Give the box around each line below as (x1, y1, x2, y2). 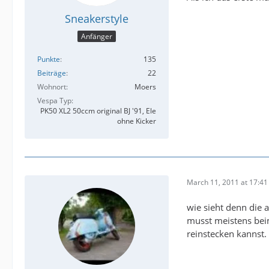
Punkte (37, 54, 60, 65)
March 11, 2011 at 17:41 (187, 177, 268, 187)
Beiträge (37, 68, 66, 79)
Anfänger (81, 31, 112, 42)
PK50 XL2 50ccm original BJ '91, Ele (40, 106, 156, 116)
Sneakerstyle (65, 11, 128, 26)
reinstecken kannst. (187, 228, 267, 240)
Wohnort (37, 82, 66, 92)
